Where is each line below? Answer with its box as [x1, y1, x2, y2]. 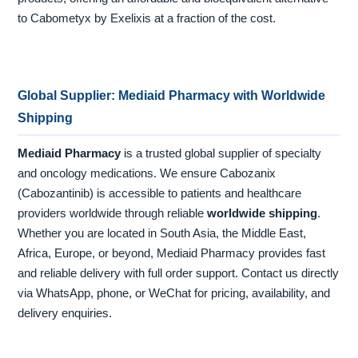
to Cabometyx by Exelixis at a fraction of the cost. [18, 12, 276, 26]
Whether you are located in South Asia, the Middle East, [18, 226, 307, 240]
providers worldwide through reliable [18, 206, 208, 220]
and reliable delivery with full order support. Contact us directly [18, 266, 340, 280]
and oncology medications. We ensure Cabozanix [18, 166, 276, 180]
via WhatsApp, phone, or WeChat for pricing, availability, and [18, 286, 331, 300]
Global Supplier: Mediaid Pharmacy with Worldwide [18, 88, 326, 102]
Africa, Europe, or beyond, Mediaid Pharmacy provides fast [18, 246, 326, 260]
